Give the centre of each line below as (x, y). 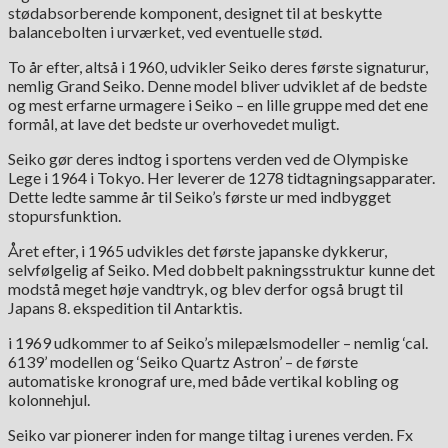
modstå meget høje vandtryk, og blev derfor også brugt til (205, 289)
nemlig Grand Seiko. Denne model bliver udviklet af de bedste (217, 86)
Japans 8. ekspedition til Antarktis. (125, 308)
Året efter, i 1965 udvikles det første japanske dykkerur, (197, 251)
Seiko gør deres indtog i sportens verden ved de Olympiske (208, 159)
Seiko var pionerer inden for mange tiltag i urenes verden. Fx (210, 435)
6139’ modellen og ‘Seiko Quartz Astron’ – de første (183, 362)
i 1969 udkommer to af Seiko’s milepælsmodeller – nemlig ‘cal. (218, 343)
